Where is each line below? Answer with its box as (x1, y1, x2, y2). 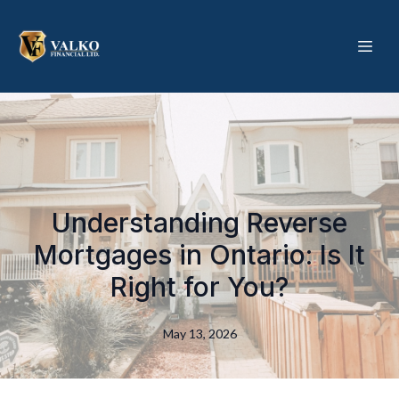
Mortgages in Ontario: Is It (34, 239, 365, 271)
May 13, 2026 (162, 326, 237, 341)
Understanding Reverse (52, 207, 347, 239)
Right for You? (110, 271, 289, 303)
